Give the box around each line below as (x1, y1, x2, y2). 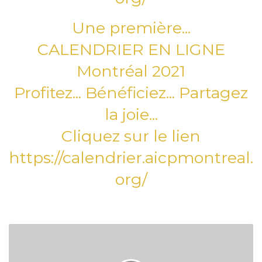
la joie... (104, 104, 158, 124)
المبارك (8, 249, 37, 260)
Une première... (71, 18, 191, 37)
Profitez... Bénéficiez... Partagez (14, 82, 248, 102)
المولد (8, 236, 31, 247)
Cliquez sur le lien (61, 126, 201, 146)
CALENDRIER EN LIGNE (37, 39, 225, 59)
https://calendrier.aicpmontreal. (9, 147, 253, 167)
